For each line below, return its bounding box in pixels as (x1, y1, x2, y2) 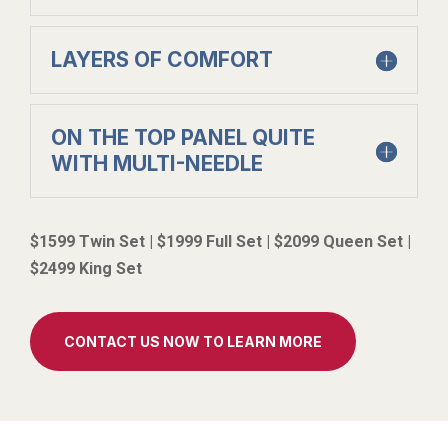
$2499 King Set (30, 258, 142, 278)
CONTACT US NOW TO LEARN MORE (64, 332, 322, 350)
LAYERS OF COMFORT (51, 46, 273, 72)
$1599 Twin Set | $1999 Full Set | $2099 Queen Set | (30, 231, 411, 251)
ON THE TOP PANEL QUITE (51, 124, 315, 150)
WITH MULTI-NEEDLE (51, 150, 263, 176)
